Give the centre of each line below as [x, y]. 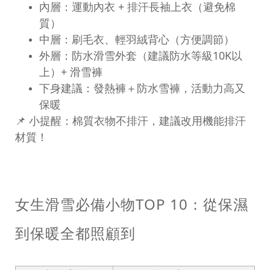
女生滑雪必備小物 [75, 204]
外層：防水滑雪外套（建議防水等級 [126, 56]
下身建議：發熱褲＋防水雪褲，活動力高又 [142, 88]
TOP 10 [162, 204]
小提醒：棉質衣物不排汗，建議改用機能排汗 [137, 121]
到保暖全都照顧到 [75, 233]
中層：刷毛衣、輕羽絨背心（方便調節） [137, 39]
